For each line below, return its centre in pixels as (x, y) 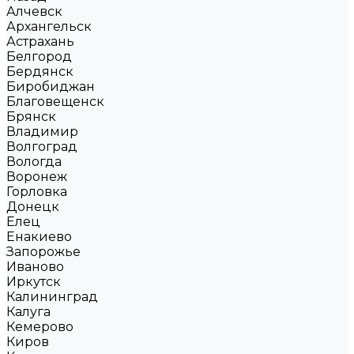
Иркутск (34, 282)
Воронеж (37, 177)
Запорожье (43, 252)
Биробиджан (51, 87)
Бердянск (40, 72)
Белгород (39, 56)
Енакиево (39, 237)
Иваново (35, 267)
